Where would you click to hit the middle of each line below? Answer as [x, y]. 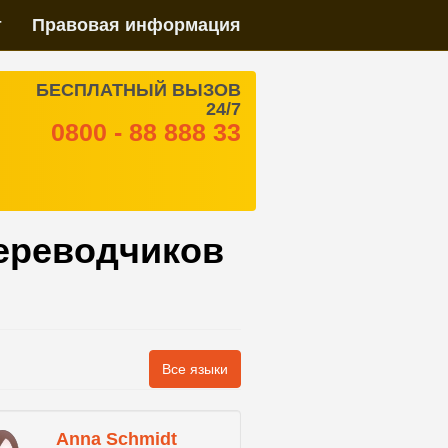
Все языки [195, 369]
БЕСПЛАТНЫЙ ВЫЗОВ [138, 90]
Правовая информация [136, 25]
